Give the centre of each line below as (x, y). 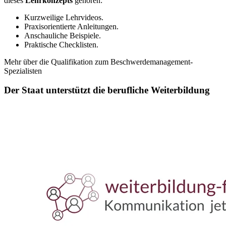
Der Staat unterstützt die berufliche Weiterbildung (108, 90)
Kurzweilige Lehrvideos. (64, 17)
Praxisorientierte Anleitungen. (71, 26)
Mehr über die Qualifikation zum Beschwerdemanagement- (98, 62)
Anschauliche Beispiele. (63, 35)
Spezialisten (23, 71)
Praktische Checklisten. (61, 44)
